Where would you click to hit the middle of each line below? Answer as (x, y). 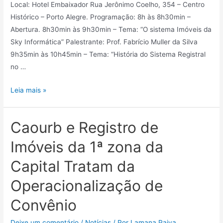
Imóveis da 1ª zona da (87, 147)
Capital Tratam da (73, 167)
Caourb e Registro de (85, 128)
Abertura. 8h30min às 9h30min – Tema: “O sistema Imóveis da (111, 30)
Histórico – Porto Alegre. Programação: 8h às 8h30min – (101, 17)
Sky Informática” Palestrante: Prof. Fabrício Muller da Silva (104, 42)
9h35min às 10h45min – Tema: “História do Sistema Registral (108, 55)
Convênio (44, 205)
